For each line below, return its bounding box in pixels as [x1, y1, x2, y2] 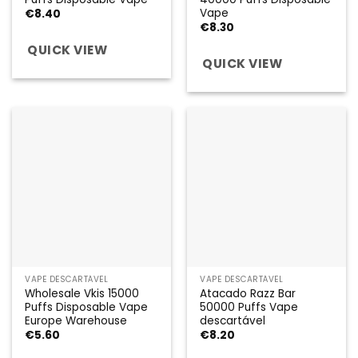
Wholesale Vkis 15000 [25, 286, 140, 302]
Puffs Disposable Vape [25, 300, 149, 316]
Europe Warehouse [25, 313, 128, 329]
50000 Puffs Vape [200, 300, 299, 316]
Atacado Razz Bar [200, 286, 296, 302]
